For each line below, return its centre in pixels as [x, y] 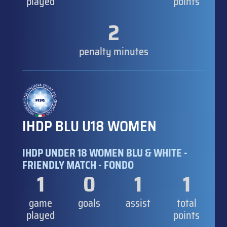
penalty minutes [113, 51]
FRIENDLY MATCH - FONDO [78, 165]
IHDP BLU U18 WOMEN [89, 126]
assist [138, 203]
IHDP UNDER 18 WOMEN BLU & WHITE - [105, 153]
